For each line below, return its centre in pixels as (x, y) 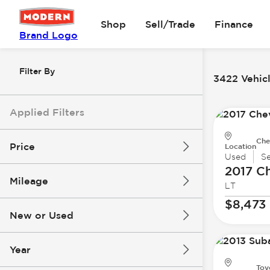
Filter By (37, 71)
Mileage (29, 181)
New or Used (42, 215)
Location (240, 146)
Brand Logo (49, 35)
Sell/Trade (170, 24)
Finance (234, 24)
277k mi (166, 229)
